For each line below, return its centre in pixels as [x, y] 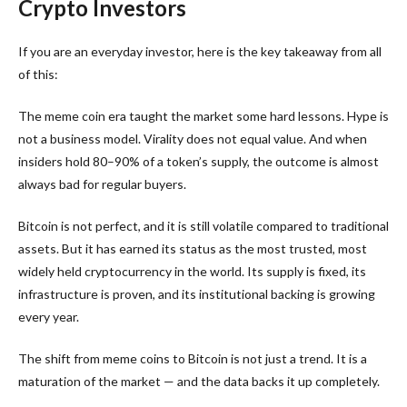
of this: [38, 74]
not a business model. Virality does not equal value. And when [193, 138]
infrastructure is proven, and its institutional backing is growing [197, 293]
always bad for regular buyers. [102, 184]
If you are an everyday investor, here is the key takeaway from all [200, 51]
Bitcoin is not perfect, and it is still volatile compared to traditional [203, 225]
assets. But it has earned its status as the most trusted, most [193, 248]
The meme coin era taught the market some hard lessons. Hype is [203, 115]
